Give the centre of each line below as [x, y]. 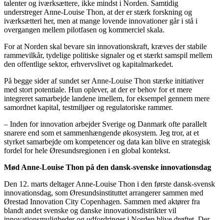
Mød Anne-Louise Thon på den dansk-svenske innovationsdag [108, 167]
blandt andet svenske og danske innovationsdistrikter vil [90, 210]
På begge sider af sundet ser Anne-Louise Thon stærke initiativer [104, 81]
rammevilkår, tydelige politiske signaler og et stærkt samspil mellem [108, 55]
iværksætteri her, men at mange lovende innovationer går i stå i [101, 21]
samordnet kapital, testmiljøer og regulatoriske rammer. [88, 107]
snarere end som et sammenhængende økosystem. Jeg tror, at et [101, 133]
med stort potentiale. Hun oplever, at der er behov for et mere [98, 89]
